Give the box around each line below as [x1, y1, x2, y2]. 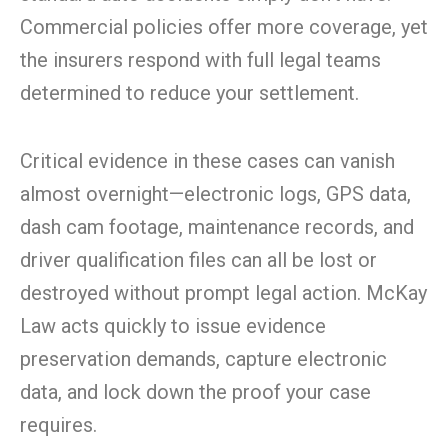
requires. [20, 413, 97, 437]
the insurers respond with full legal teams [20, 48, 381, 72]
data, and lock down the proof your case [20, 380, 371, 404]
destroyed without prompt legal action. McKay [20, 281, 427, 305]
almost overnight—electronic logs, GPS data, [20, 182, 411, 206]
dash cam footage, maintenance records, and [20, 215, 414, 239]
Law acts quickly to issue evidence [20, 314, 326, 338]
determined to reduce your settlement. [20, 81, 359, 105]
